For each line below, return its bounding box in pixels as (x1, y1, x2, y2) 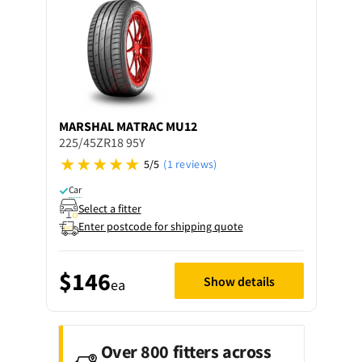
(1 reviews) (163, 157, 217, 171)
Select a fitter (78, 200, 141, 216)
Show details (203, 272, 275, 289)
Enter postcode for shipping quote (78, 219, 243, 234)
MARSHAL (58, 118, 114, 134)
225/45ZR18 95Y (58, 134, 145, 150)
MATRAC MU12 (116, 118, 197, 134)
